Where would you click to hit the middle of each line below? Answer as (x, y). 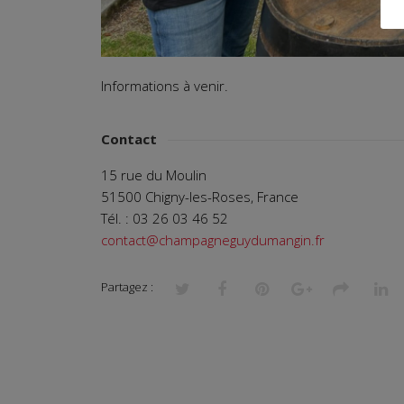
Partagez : (127, 287)
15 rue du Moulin (154, 175)
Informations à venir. (165, 86)
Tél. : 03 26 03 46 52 (165, 219)
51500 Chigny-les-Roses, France (200, 197)
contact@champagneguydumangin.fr (213, 240)
